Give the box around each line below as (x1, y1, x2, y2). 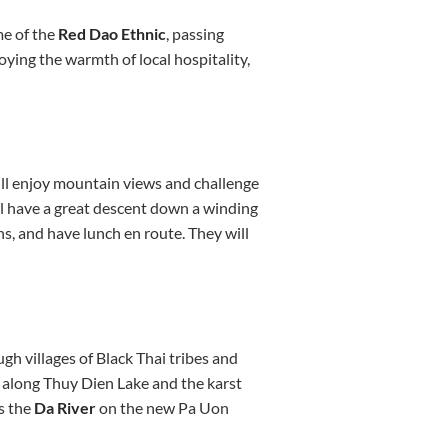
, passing (165, 23, 224, 43)
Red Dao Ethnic (57, 23, 166, 43)
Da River (33, 398, 96, 418)
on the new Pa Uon (95, 398, 229, 418)
